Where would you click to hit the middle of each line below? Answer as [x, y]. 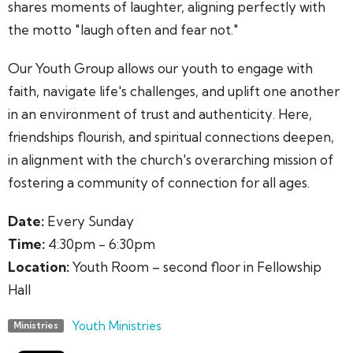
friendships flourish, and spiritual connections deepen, [171, 137]
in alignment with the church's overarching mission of [171, 160]
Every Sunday [89, 221]
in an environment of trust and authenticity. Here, [160, 114]
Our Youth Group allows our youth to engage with [160, 69]
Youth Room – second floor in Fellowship [195, 267]
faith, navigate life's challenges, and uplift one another [174, 91]
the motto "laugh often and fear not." [123, 30]
